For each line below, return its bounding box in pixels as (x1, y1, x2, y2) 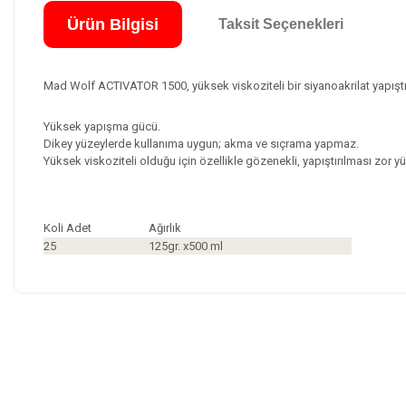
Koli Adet (43, 220, 92, 235)
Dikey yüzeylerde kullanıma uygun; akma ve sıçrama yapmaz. (43, 136, 359, 150)
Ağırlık (149, 220, 181, 235)
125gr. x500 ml (149, 238, 223, 253)
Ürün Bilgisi (67, 14, 159, 34)
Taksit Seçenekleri (217, 15, 343, 32)
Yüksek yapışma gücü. (43, 119, 160, 133)
